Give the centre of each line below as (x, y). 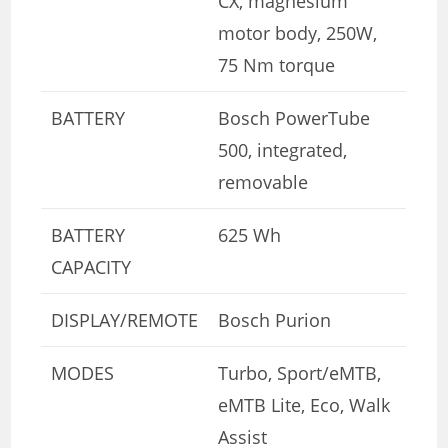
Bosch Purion (275, 319)
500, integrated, (283, 149)
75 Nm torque (277, 64)
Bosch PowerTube (294, 117)
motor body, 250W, (298, 32)
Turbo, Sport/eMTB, (300, 372)
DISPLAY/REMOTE (125, 319)
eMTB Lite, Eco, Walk (304, 404)
